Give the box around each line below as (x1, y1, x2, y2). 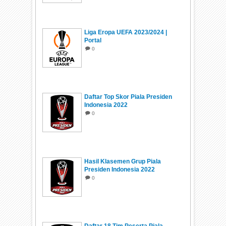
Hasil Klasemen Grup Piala (84, 158, 161, 165)
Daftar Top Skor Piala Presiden (84, 93, 173, 101)
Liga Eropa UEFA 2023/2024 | (84, 29, 167, 36)
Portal (84, 37, 102, 44)
